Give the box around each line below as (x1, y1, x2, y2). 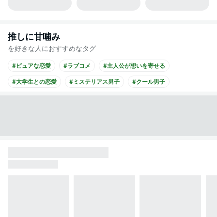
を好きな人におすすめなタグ (8, 44, 96, 53)
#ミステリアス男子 (69, 77, 120, 86)
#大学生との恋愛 (12, 77, 57, 86)
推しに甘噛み (8, 31, 60, 43)
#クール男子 (132, 77, 165, 86)
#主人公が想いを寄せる (103, 62, 165, 70)
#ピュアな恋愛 (12, 62, 51, 70)
